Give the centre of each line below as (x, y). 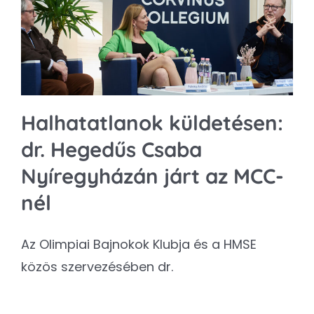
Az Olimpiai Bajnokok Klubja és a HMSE (139, 245)
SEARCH (37, 44)
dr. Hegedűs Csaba (111, 150)
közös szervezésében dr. (97, 267)
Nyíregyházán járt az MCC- (152, 176)
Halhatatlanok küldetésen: (152, 123)
